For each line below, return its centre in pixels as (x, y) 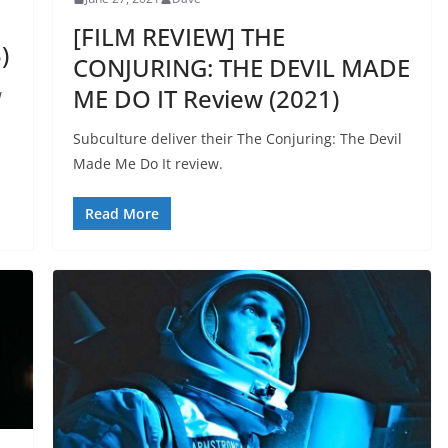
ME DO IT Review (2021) (205, 99)
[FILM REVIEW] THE (178, 37)
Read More (121, 214)
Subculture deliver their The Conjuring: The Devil (237, 139)
